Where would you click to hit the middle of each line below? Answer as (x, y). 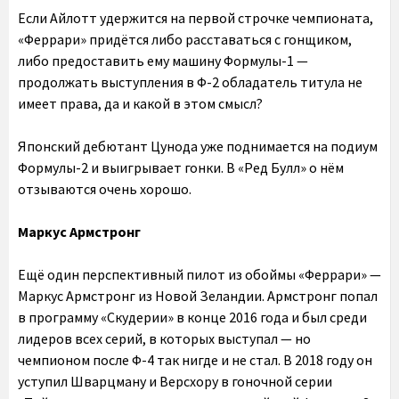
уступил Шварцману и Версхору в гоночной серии (175, 382)
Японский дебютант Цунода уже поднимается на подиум (198, 147)
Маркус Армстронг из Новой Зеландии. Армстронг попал (198, 296)
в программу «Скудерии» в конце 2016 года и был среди (192, 318)
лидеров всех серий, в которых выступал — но (164, 339)
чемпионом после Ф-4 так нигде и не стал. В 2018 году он (195, 360)
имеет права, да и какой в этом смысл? (140, 104)
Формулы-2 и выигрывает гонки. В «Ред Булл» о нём (181, 168)
